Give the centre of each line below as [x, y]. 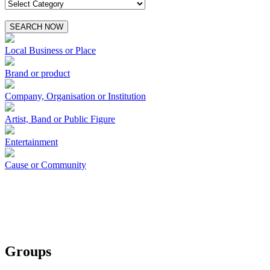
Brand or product [37, 73]
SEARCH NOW [36, 27]
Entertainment [31, 142]
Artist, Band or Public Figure [60, 119]
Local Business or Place [50, 50]
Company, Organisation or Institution [75, 96]
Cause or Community [46, 165]
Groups [28, 251]
